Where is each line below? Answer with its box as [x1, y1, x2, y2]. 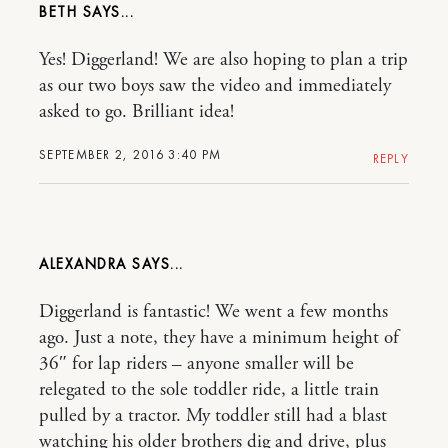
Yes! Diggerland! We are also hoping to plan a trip [39, 48, 408, 72]
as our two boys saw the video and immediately [39, 74, 391, 98]
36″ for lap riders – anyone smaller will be [39, 352, 354, 376]
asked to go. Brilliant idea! [39, 100, 234, 124]
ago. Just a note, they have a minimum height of [39, 326, 399, 350]
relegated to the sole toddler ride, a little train [39, 378, 379, 402]
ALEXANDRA [39, 254, 132, 274]
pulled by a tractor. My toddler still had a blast [39, 404, 387, 428]
